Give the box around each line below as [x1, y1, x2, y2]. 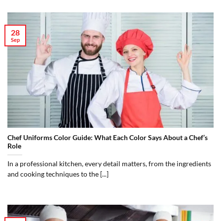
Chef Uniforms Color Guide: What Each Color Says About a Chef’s [7, 134, 208, 142]
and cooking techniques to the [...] [7, 170, 109, 179]
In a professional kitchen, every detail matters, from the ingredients [7, 160, 211, 168]
